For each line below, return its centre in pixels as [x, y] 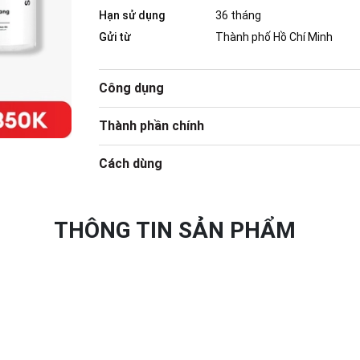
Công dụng [131, 88]
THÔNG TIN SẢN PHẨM [180, 230]
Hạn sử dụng [131, 15]
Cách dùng [130, 164]
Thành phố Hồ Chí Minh [274, 37]
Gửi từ [115, 37]
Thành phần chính [151, 126]
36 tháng [238, 15]
